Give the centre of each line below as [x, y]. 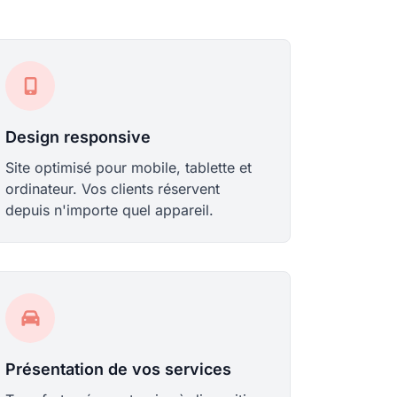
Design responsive [78, 137]
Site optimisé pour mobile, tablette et [129, 167]
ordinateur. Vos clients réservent [113, 189]
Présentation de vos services [119, 369]
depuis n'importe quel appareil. [110, 210]
